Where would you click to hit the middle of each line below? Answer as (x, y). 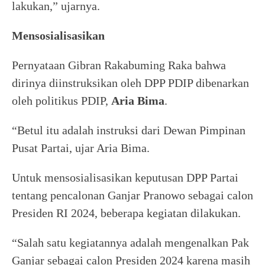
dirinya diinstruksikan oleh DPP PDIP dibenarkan (130, 83)
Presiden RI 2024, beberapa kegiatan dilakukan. (126, 213)
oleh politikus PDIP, (62, 100)
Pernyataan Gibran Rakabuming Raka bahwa (119, 65)
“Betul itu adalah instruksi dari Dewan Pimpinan (129, 130)
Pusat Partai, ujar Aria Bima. (81, 148)
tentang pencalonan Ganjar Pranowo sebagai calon (132, 195)
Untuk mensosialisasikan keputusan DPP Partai (125, 177)
